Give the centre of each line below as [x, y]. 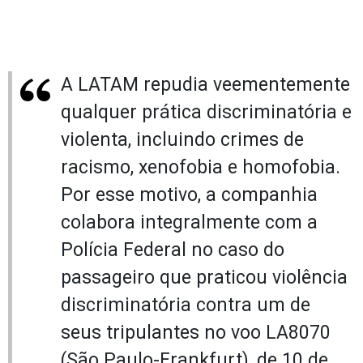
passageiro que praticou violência [204, 277]
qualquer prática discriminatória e [206, 112]
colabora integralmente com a [189, 222]
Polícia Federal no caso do [173, 250]
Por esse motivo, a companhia [189, 194]
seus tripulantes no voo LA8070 [196, 332]
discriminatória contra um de [186, 305]
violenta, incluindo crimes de [182, 139]
